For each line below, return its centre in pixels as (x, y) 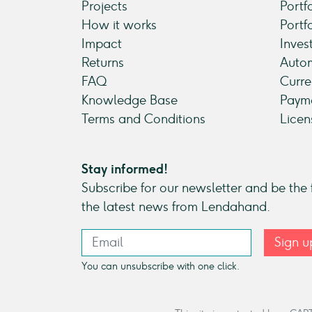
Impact (102, 44)
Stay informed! (125, 169)
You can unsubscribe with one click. (161, 266)
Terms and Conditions (143, 119)
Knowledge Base (130, 100)
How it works (119, 25)
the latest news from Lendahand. (176, 207)
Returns (103, 63)
